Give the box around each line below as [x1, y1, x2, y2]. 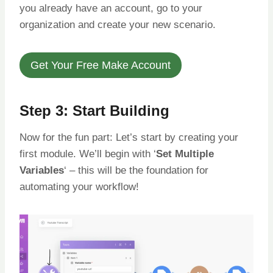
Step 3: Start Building [19, 102, 169, 119]
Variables [19, 165, 64, 177]
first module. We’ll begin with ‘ [19, 148, 156, 160]
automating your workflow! [19, 181, 139, 193]
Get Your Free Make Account [30, 59, 171, 72]
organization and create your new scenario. [19, 18, 216, 30]
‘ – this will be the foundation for [64, 165, 208, 177]
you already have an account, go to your [19, 2, 202, 14]
